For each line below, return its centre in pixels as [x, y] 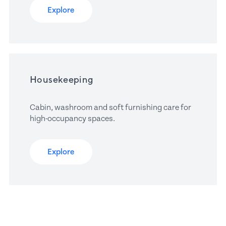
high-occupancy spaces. [73, 119]
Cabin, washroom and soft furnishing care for [111, 108]
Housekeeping [62, 80]
